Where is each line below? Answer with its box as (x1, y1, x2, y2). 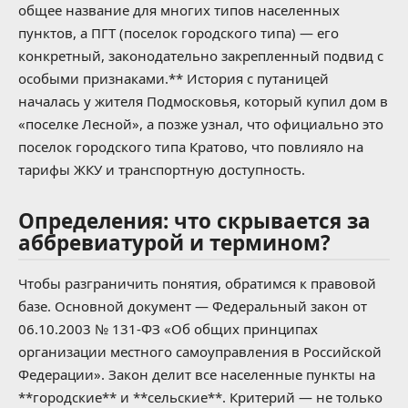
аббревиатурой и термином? (18, 229, 331, 258)
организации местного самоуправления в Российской (18, 342, 382, 361)
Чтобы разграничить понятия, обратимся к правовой (18, 273, 376, 292)
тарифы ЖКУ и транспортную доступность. (18, 160, 305, 179)
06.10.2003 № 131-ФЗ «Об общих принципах (18, 319, 318, 338)
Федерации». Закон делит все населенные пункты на (18, 364, 375, 383)
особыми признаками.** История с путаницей (18, 69, 329, 88)
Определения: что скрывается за (18, 207, 371, 236)
